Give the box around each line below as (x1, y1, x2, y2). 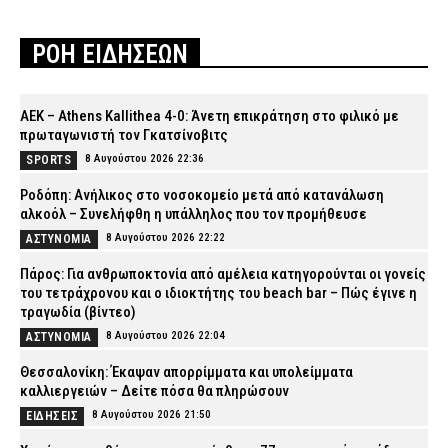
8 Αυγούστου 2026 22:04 (105, 329, 225, 343)
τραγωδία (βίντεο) (20, 303, 136, 322)
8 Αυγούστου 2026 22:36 (85, 152, 204, 166)
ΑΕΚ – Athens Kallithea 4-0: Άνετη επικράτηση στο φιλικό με (20, 107, 399, 126)
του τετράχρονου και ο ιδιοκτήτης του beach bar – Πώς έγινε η (20, 284, 417, 303)
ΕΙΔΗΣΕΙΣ (26, 409, 78, 424)
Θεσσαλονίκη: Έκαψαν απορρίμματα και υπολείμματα (20, 363, 353, 382)
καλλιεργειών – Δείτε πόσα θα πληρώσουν (20, 382, 289, 401)
